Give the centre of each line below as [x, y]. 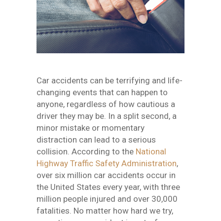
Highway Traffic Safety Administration [107, 163]
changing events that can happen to [102, 92]
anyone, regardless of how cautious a [106, 104]
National [151, 151]
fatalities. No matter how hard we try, [105, 211]
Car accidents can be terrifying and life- [110, 80]
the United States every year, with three [108, 187]
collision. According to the [86, 151]
